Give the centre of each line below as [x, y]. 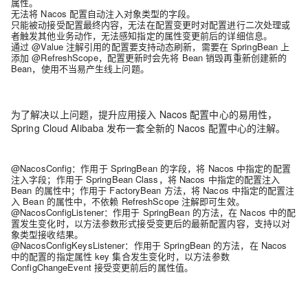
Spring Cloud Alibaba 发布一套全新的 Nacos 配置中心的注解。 [148, 128]
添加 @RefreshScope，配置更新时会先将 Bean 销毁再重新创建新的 [149, 57]
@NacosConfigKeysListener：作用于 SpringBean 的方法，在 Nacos [149, 245]
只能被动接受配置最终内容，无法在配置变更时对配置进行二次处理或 [151, 24]
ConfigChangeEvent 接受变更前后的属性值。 [102, 267]
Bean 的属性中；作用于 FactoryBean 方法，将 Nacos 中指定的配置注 [153, 190]
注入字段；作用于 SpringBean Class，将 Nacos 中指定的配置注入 [146, 179]
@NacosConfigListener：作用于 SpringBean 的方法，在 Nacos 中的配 [154, 212]
